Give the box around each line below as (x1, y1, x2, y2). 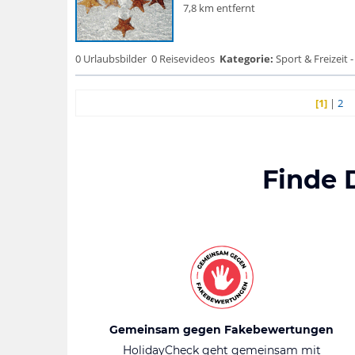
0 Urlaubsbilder (74, 52, 147, 66)
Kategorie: (219, 52, 273, 66)
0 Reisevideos (151, 52, 215, 66)
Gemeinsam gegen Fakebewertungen (109, 323, 334, 337)
